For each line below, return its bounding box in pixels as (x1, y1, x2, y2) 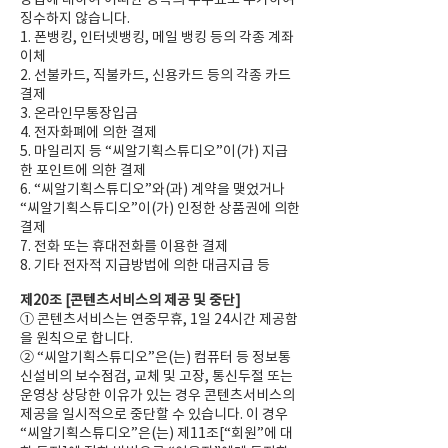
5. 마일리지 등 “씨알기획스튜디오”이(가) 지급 (20, 142, 288, 160)
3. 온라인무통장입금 (20, 104, 138, 122)
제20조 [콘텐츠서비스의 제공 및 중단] (20, 291, 241, 309)
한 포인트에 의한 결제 (20, 161, 146, 179)
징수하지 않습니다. (20, 9, 130, 27)
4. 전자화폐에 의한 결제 (20, 123, 157, 141)
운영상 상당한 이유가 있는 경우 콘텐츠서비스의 (20, 386, 295, 404)
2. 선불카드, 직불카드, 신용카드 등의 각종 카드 (20, 66, 291, 84)
